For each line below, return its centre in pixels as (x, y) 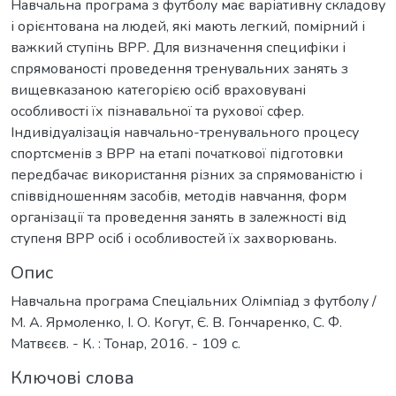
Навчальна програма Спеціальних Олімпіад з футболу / (194, 302)
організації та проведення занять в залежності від (179, 218)
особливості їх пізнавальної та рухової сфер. (157, 112)
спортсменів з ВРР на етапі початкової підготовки (177, 154)
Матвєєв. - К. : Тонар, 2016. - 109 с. (126, 344)
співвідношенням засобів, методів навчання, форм (179, 197)
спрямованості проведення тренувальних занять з (179, 69)
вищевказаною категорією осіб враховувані (158, 91)
